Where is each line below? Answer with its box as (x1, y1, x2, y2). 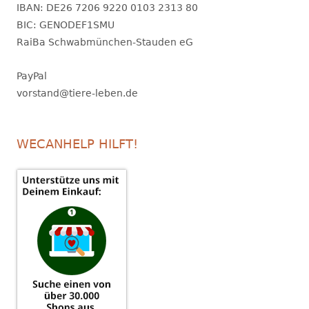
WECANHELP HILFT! (17, 137, 138, 152)
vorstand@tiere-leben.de (17, 88, 138, 99)
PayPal (17, 70, 47, 82)
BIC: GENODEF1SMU (17, 19, 114, 31)
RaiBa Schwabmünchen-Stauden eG (17, 37, 193, 48)
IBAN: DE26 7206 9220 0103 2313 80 (17, 2, 198, 14)
